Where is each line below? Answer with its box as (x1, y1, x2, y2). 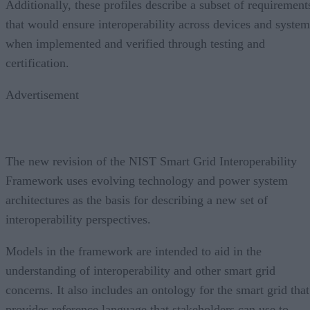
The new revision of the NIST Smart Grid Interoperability (6, 154, 297, 168)
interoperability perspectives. (6, 212, 151, 226)
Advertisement (6, 87, 79, 102)
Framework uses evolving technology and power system (6, 173, 288, 188)
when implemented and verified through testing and (6, 36, 265, 51)
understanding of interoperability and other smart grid (6, 263, 275, 277)
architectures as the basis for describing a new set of (6, 192, 268, 207)
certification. (6, 55, 69, 70)
